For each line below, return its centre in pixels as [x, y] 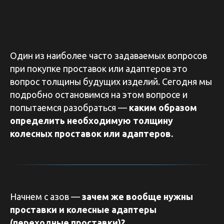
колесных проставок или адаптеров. [91, 133]
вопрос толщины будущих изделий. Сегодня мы [111, 81]
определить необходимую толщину [91, 120]
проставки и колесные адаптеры [83, 209]
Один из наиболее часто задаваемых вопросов [108, 55]
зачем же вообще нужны [137, 196]
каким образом [163, 107]
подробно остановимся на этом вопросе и [99, 94]
